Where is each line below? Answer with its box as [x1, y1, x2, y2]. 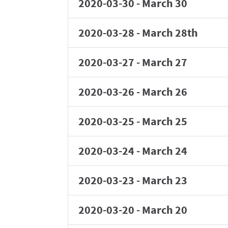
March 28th [142, 25, 198, 40]
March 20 [142, 203, 187, 217]
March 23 [142, 173, 187, 187]
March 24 [142, 144, 187, 158]
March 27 [142, 55, 187, 69]
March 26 [142, 84, 187, 99]
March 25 [142, 114, 187, 128]
